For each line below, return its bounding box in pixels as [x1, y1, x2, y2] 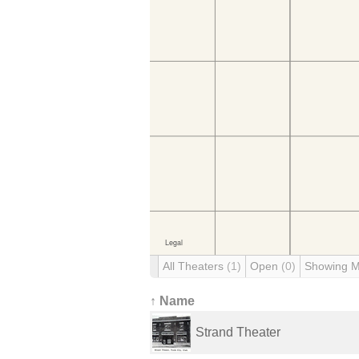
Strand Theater [196, 325, 280, 339]
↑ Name [150, 294, 195, 308]
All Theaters [163, 260, 227, 272]
